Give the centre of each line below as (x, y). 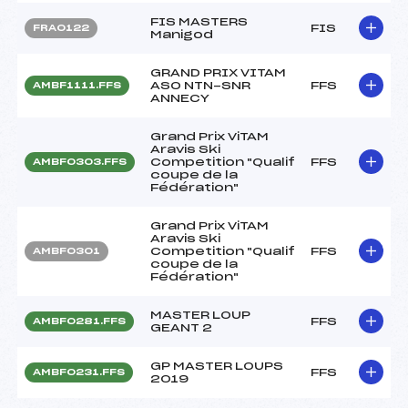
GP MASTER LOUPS (217, 366)
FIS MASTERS (199, 21)
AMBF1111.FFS (77, 85)
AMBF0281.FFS (79, 321)
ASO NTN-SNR (200, 85)
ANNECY (180, 98)
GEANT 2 (181, 327)
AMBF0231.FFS (79, 372)
